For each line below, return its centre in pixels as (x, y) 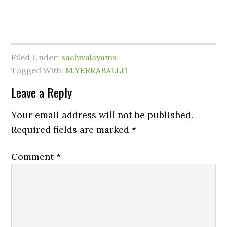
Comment (34, 156)
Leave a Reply (42, 92)
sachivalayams (89, 57)
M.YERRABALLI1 (97, 70)
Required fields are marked (72, 129)
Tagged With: (39, 70)
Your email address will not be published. (102, 115)
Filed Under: (36, 57)
